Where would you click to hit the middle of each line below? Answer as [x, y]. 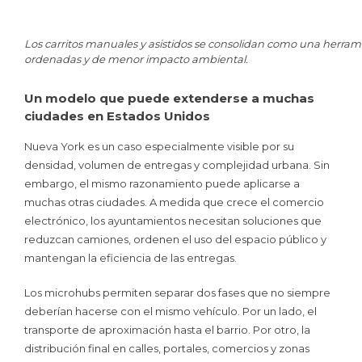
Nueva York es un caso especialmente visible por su [159, 147]
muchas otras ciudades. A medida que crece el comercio [174, 202]
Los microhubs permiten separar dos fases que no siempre [177, 292]
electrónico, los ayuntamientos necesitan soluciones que [173, 221]
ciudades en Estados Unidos [117, 116]
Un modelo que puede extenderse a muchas [169, 99]
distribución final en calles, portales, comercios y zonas [167, 348]
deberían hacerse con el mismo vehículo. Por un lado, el [170, 311]
